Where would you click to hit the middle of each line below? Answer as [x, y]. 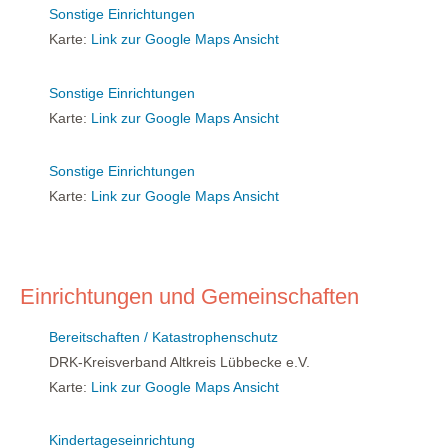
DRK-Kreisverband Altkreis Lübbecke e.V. [177, 361]
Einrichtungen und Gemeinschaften [189, 296]
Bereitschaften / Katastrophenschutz [163, 336]
